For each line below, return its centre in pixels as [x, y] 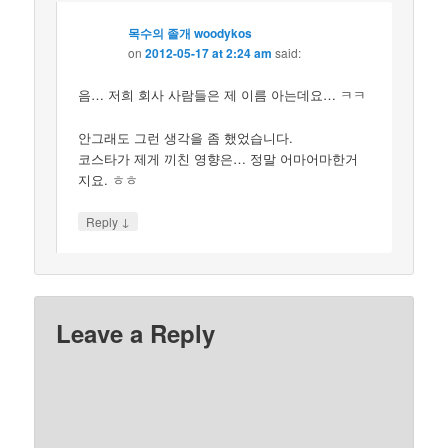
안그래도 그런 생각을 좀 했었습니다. [186, 137]
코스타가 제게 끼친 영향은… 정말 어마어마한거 [218, 158]
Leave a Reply [136, 333]
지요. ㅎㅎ [108, 179]
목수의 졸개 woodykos [190, 33]
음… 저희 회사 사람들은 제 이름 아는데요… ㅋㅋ [222, 95]
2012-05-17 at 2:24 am [209, 53]
